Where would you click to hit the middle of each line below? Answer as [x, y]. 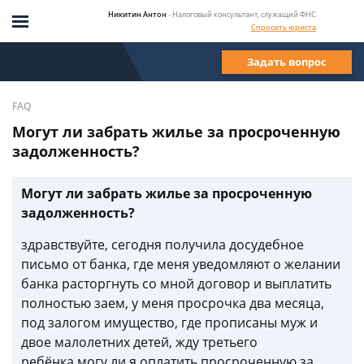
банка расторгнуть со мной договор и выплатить [176, 284]
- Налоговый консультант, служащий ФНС [242, 14]
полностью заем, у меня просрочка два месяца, [173, 303]
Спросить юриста [284, 27]
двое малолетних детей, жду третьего [139, 342]
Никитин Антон [137, 14]
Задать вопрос [287, 61]
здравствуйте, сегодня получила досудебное [162, 245]
